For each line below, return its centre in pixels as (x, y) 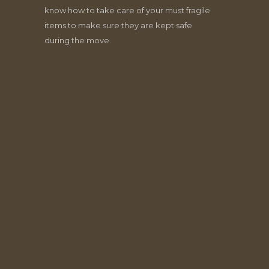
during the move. (78, 40)
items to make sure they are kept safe (119, 25)
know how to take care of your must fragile (128, 10)
